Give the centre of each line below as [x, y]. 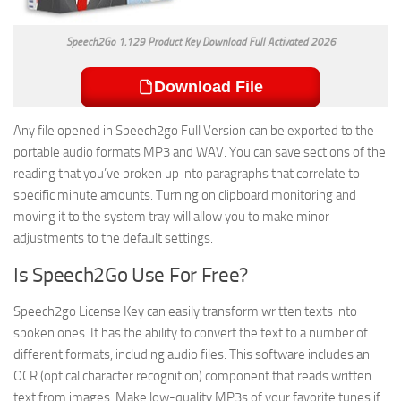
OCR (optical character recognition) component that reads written [192, 375]
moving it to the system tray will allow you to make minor [171, 216]
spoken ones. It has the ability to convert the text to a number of [191, 333]
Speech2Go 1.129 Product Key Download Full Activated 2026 [200, 42]
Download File [209, 86]
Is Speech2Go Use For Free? [131, 275]
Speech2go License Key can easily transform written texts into [185, 311]
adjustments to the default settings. [113, 238]
